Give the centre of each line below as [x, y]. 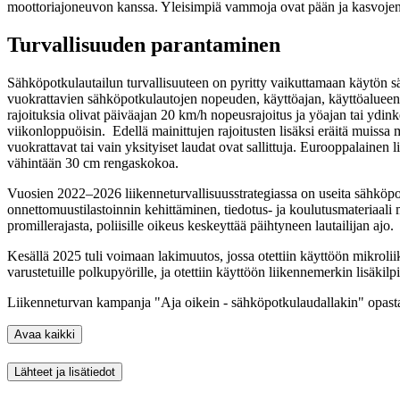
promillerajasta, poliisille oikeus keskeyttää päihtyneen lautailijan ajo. [200, 225]
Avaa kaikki [45, 334]
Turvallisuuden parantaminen [144, 45]
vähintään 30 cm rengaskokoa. [93, 162]
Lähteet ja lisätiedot [65, 371]
